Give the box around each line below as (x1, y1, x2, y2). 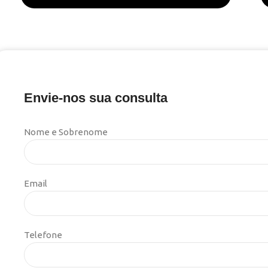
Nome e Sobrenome (24, 127, 108, 138)
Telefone (24, 230, 62, 240)
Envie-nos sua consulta (24, 90, 167, 106)
